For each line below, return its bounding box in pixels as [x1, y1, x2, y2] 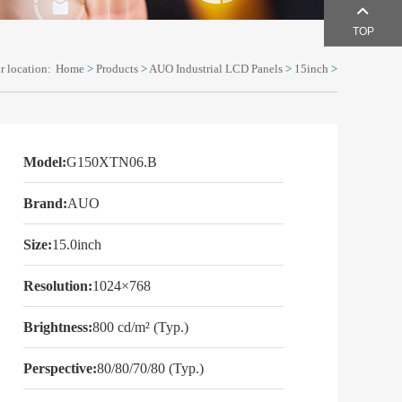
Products [96, 62, 138, 75]
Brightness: [23, 319, 92, 335]
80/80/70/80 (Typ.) [97, 361, 204, 376]
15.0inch [52, 237, 101, 252]
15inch [294, 62, 328, 75]
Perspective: [23, 361, 97, 376]
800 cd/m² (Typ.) [92, 319, 188, 335]
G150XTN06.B [66, 154, 157, 170]
